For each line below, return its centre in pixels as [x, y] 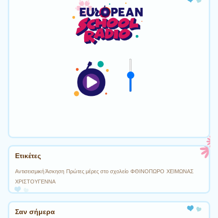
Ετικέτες [28, 156]
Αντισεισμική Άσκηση [40, 172]
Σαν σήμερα [35, 211]
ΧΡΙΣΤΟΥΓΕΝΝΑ [36, 182]
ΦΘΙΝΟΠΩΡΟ [148, 172]
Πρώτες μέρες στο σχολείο [98, 172]
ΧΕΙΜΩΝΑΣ [180, 172]
